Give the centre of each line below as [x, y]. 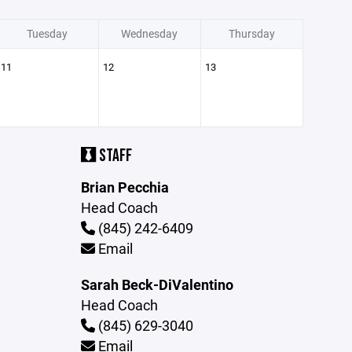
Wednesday [149, 33]
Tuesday [47, 33]
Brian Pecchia [125, 187]
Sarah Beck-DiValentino [158, 284]
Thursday [251, 33]
